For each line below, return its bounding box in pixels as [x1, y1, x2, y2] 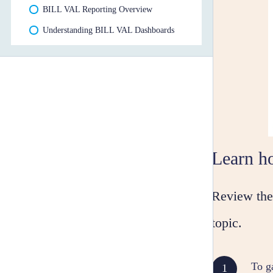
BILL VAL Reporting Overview [42, 4, 152, 14]
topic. [211, 214, 242, 230]
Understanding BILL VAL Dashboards [42, 25, 174, 35]
